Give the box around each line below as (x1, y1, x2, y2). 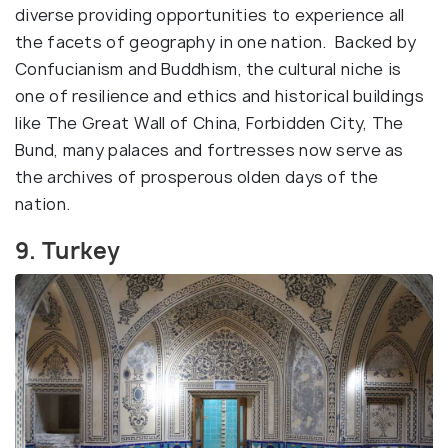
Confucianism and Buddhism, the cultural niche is (15, 57, 402, 80)
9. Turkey (15, 235, 121, 266)
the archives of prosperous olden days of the (15, 165, 379, 188)
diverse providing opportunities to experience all (15, 3, 405, 26)
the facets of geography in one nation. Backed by (15, 30, 417, 53)
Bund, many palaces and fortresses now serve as (15, 138, 404, 161)
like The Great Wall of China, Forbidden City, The (15, 111, 404, 134)
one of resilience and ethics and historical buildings (15, 84, 424, 107)
